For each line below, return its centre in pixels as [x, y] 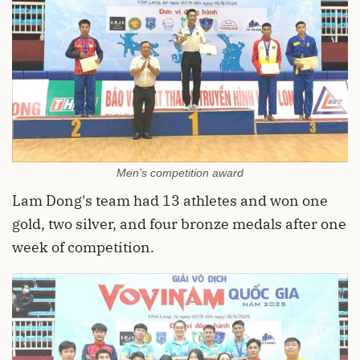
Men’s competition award [180, 173]
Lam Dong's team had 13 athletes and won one [170, 201]
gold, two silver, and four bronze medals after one [179, 224]
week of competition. [83, 247]
